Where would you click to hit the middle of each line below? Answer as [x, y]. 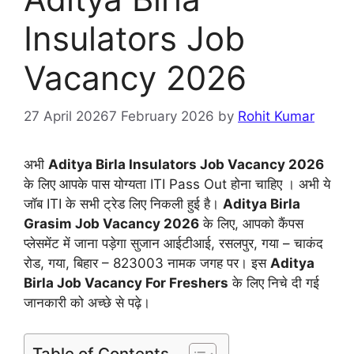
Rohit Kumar [276, 117]
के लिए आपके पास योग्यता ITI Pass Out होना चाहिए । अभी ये [177, 185]
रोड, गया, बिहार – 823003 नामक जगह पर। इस [147, 264]
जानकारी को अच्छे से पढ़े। [87, 303]
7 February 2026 [162, 117]
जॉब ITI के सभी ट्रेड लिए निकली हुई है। [123, 204]
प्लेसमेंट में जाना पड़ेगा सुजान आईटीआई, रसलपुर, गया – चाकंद [173, 244]
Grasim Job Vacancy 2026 [111, 224]
